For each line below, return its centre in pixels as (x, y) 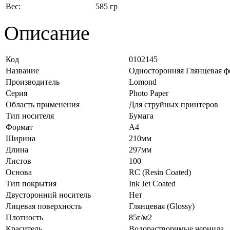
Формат (19, 127)
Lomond (143, 82)
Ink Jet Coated (152, 183)
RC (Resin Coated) (160, 172)
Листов (18, 161)
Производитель (33, 82)
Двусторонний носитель (48, 195)
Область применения (43, 104)
